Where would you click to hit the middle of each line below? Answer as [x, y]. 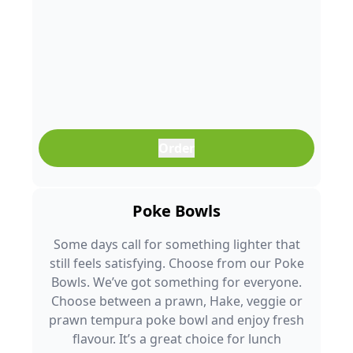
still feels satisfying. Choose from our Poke [176, 263]
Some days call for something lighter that [176, 244]
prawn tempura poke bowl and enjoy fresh [176, 320]
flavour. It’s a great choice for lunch [176, 339]
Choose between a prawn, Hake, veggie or [176, 301]
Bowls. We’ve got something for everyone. [176, 282]
